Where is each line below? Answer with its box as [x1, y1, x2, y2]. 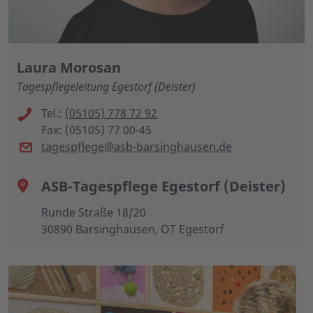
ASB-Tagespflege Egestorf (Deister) [41, 176, 286, 196]
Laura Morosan [17, 57, 121, 77]
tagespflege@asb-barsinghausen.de [41, 138, 232, 154]
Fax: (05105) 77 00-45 [41, 122, 152, 138]
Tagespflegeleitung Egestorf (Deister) [17, 78, 196, 94]
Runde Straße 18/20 [41, 204, 146, 220]
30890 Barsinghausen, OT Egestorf [41, 221, 224, 237]
